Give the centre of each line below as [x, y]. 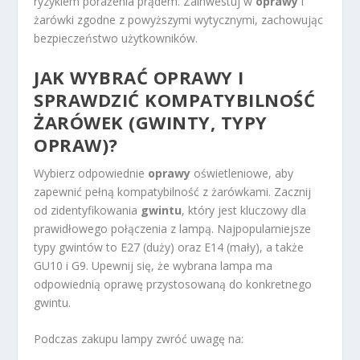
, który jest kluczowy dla [244, 210]
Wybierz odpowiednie [91, 173]
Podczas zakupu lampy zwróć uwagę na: [139, 338]
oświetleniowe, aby [242, 173]
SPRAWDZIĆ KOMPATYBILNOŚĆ [175, 99]
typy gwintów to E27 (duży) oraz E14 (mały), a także [169, 247]
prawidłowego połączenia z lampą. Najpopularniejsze [173, 228]
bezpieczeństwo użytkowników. [116, 39]
